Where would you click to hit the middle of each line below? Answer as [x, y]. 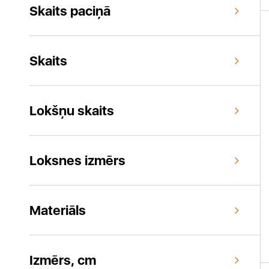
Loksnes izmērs [77, 160]
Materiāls [58, 210]
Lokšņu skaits [72, 110]
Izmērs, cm [63, 260]
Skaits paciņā [70, 11]
